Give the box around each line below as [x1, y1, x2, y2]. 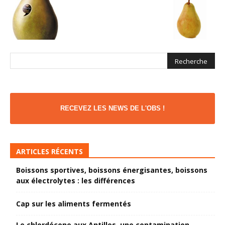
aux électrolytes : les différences [16, 176, 135, 186]
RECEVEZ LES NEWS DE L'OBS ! [60, 104, 165, 113]
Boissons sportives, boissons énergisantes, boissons [16, 165, 207, 175]
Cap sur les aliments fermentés [16, 199, 131, 209]
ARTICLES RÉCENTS [16, 147, 83, 157]
